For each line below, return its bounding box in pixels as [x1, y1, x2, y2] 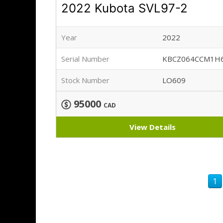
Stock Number [61, 75, 110, 86]
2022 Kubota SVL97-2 [61, 1, 188, 16]
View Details [129, 122, 176, 132]
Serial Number [61, 54, 110, 64]
